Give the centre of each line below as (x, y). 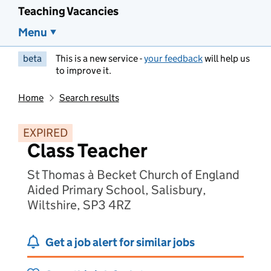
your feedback (173, 58)
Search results (89, 98)
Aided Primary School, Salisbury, (117, 190)
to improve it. (83, 70)
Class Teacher (87, 151)
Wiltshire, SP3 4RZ (79, 205)
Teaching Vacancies (68, 11)
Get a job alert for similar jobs (120, 242)
